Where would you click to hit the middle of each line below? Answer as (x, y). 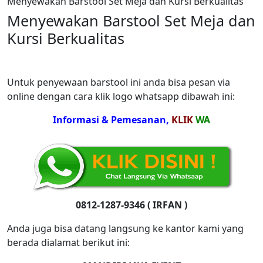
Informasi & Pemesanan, (112, 120)
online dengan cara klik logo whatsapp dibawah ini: (121, 96)
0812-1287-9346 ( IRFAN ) (131, 205)
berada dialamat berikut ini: (68, 242)
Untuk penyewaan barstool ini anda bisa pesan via (119, 82)
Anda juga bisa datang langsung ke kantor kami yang (125, 228)
